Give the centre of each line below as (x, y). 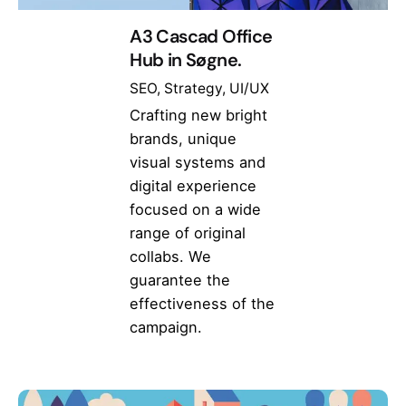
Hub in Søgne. (186, 60)
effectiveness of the (203, 303)
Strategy (193, 88)
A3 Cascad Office (201, 37)
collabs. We (171, 256)
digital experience (193, 185)
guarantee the (180, 280)
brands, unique (184, 138)
